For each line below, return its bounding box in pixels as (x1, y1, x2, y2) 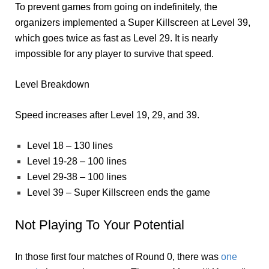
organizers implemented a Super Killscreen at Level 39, (15, 17, 250, 28)
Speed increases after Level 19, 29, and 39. (15, 109, 199, 120)
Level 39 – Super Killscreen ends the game (27, 187, 210, 198)
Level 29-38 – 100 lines (27, 171, 127, 182)
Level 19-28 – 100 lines (27, 156, 127, 166)
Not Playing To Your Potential (15, 217, 184, 232)
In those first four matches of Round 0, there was (15, 251, 221, 262)
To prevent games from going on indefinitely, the (15, 1, 217, 12)
